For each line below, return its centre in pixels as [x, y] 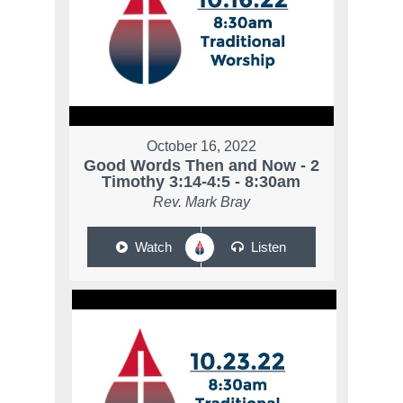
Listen [268, 246]
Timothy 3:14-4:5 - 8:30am [201, 181]
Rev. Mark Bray [201, 201]
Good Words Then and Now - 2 [201, 165]
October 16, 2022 [201, 146]
